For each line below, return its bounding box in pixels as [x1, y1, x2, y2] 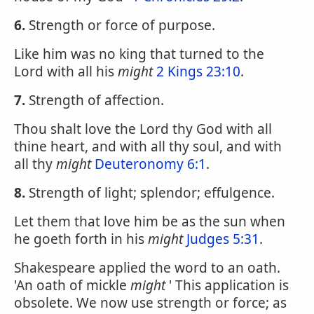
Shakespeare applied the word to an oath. [14, 259, 280, 277]
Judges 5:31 [186, 230, 259, 248]
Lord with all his [14, 62, 118, 81]
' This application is [165, 276, 289, 294]
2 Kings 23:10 [156, 62, 240, 81]
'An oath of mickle [14, 276, 130, 294]
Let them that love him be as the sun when [14, 212, 285, 231]
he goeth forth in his [14, 230, 148, 248]
